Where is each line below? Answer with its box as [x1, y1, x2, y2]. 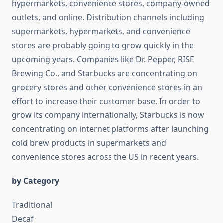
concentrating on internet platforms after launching [12, 123, 209, 135]
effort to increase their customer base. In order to [12, 96, 200, 107]
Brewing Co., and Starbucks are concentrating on [12, 68, 197, 79]
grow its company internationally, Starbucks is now [12, 110, 204, 121]
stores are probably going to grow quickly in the [12, 40, 194, 51]
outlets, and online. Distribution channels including [12, 12, 204, 23]
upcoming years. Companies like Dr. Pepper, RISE [12, 54, 194, 65]
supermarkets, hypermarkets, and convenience [12, 26, 190, 37]
